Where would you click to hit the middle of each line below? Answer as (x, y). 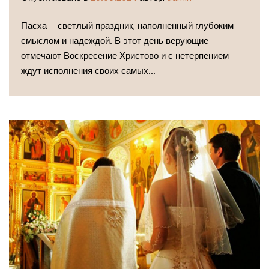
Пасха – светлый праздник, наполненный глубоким (127, 26)
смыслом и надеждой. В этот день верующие (115, 41)
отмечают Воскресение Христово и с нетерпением (125, 56)
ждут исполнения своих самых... (88, 71)
